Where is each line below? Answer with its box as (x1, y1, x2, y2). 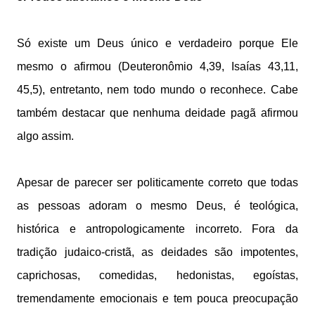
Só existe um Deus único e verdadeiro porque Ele (17, 37, 298, 49)
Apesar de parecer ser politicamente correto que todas (17, 176, 298, 188)
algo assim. (17, 130, 74, 142)
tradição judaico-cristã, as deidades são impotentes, (17, 246, 298, 258)
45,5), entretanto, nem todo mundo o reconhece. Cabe (17, 84, 298, 96)
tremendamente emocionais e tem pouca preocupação (17, 292, 298, 304)
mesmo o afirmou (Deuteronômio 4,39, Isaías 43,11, (17, 60, 298, 72)
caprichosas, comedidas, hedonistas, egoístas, (17, 269, 298, 281)
